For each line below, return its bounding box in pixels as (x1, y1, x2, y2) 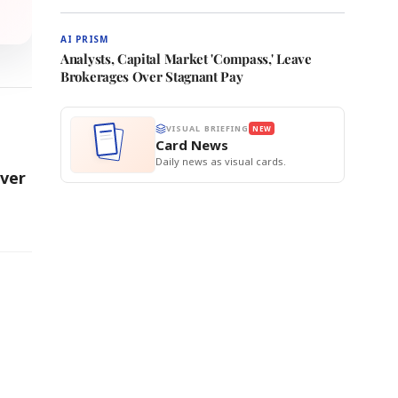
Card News (155, 136, 228, 154)
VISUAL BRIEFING (166, 123, 250, 134)
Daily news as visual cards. (155, 155, 286, 168)
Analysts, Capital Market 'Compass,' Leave (60, 50, 312, 68)
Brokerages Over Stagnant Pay (60, 68, 243, 85)
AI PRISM (60, 33, 107, 45)
